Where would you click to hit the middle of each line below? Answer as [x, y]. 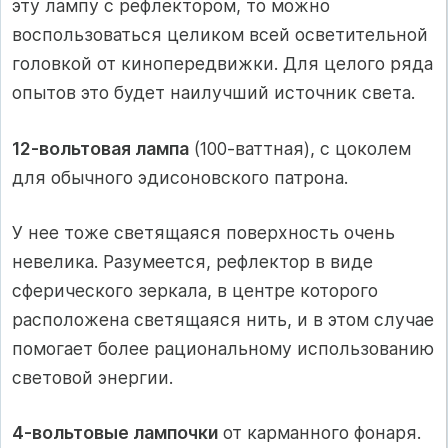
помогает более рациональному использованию [223, 348]
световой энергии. [92, 377]
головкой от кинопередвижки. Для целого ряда [222, 64]
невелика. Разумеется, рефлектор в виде [192, 261]
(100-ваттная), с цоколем [300, 148]
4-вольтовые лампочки [115, 433]
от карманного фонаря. [319, 433]
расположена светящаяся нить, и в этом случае [223, 319]
